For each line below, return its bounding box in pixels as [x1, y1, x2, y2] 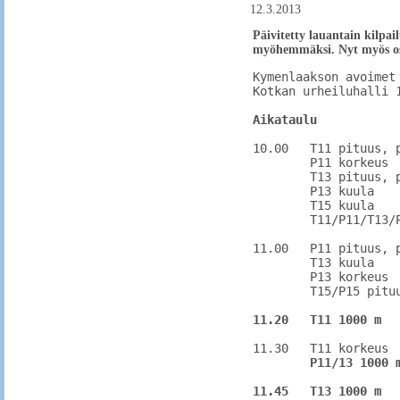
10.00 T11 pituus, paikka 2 [253, 141, 288, 155]
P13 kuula [253, 184, 310, 198]
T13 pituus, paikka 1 [253, 170, 310, 184]
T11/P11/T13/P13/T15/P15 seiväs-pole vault [253, 212, 310, 227]
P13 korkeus [253, 270, 310, 284]
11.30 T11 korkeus [253, 341, 288, 355]
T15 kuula [253, 198, 310, 212]
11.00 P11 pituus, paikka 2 [253, 241, 288, 255]
